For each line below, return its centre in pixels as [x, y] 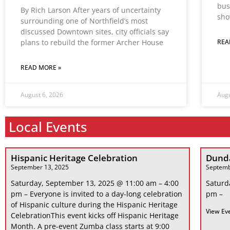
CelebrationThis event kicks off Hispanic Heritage [95, 216]
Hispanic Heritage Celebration [74, 158]
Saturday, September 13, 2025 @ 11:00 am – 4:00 [95, 183]
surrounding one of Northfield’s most [84, 21]
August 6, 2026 [42, 95]
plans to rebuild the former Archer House [92, 43]
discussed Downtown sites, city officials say [95, 32]
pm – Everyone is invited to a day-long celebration [97, 194]
